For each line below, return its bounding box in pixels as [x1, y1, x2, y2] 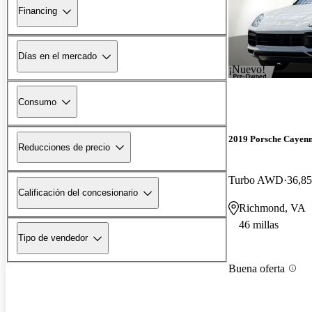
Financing [18, 6, 57, 17]
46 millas [239, 219, 279, 231]
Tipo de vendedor [18, 233, 88, 244]
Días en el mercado [18, 51, 97, 62]
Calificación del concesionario [18, 187, 138, 198]
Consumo [18, 96, 56, 107]
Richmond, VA [239, 202, 306, 214]
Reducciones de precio [18, 141, 110, 153]
